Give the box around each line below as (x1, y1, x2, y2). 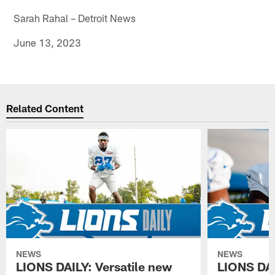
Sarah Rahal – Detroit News (14, 11, 136, 24)
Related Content (6, 102, 84, 115)
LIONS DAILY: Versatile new (16, 258, 172, 274)
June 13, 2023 (14, 36, 82, 48)
